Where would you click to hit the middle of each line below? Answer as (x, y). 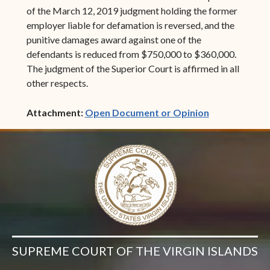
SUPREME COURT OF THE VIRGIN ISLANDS (135, 251)
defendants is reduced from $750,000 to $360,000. (131, 54)
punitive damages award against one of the (114, 39)
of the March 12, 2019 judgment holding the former (132, 10)
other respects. (57, 83)
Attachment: (55, 112)
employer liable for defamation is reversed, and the (130, 25)
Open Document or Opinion (147, 112)
